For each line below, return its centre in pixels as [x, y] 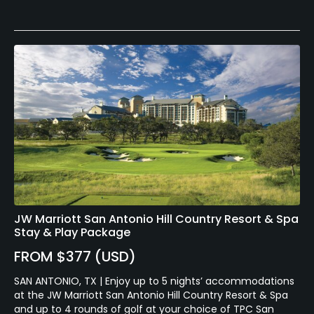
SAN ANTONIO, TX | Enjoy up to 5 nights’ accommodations [154, 281]
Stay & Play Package [72, 233]
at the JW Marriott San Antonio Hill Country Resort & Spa [151, 295]
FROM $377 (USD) [75, 257]
